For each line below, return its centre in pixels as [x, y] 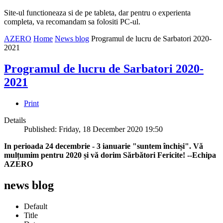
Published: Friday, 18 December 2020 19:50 [93, 129]
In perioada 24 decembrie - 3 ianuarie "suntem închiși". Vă [104, 146]
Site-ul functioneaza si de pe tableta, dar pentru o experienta [97, 13]
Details [15, 120]
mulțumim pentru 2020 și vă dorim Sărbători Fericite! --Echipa [110, 155]
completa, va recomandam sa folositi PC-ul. [72, 22]
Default [36, 206]
